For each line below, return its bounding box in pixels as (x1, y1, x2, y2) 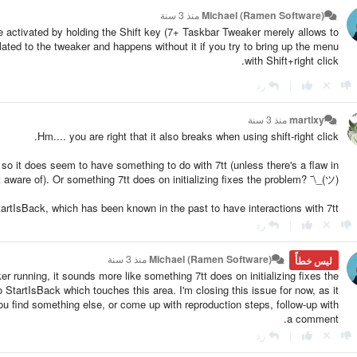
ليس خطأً (295, 253, 333, 268)
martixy (289, 112, 325, 127)
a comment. (286, 310, 339, 326)
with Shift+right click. (244, 52, 339, 68)
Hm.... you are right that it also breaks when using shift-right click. (37, 127, 339, 143)
